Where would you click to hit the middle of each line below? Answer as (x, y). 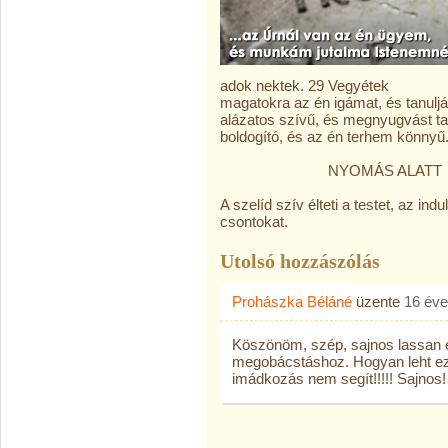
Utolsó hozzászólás (300, 261)
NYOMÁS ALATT (331, 170)
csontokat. (254, 221)
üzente (378, 301)
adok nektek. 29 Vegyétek (304, 85)
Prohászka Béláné (292, 301)
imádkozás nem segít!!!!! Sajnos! (339, 378)
